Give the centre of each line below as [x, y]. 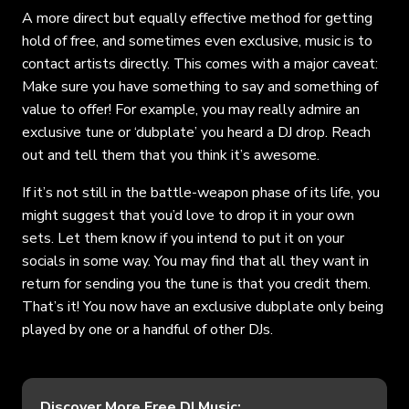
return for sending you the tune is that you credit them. [196, 283]
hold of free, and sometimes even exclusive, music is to [197, 41]
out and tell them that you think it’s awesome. [171, 155]
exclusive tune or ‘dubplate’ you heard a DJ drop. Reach [196, 132]
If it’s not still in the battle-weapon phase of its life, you [201, 192]
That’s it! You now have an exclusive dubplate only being [203, 306]
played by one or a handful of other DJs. [147, 329]
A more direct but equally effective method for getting [197, 18]
